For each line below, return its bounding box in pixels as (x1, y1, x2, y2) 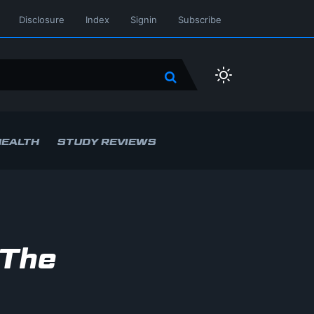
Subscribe (178, 14, 221, 25)
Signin (130, 14, 157, 25)
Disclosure (19, 14, 64, 25)
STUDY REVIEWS (57, 135, 156, 147)
